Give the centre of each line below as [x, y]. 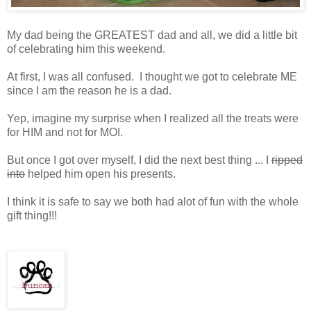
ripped [287, 160]
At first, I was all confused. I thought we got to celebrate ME [152, 77]
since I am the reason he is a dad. [91, 91]
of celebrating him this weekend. [86, 49]
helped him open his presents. [100, 174]
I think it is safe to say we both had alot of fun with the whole [153, 202]
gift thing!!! [32, 216]
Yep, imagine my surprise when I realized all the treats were [153, 119]
